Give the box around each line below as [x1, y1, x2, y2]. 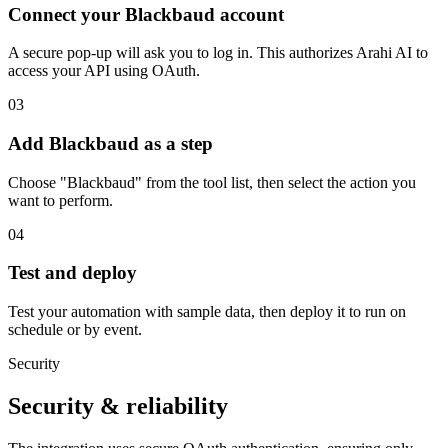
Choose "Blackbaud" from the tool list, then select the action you [8, 173, 416, 191]
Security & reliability [8, 393, 228, 420]
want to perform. [8, 191, 113, 209]
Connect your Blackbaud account [8, 3, 284, 25]
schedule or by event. [8, 321, 142, 339]
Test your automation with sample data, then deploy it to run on [8, 303, 406, 321]
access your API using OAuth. [8, 62, 200, 80]
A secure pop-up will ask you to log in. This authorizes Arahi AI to [8, 44, 428, 62]
